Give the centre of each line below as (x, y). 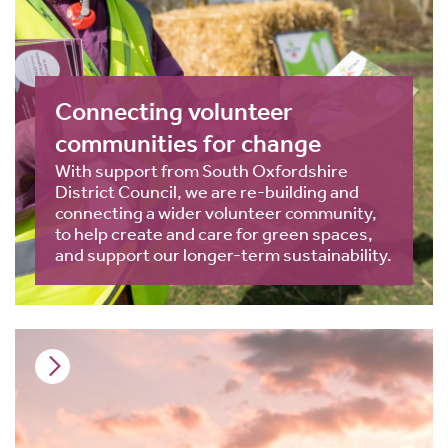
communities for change (188, 144)
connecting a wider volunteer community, (216, 212)
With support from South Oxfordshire (201, 170)
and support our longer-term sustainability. (223, 254)
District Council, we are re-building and (207, 191)
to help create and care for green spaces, (214, 233)
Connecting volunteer (174, 112)
